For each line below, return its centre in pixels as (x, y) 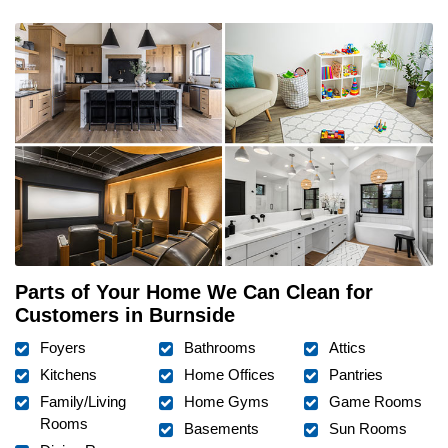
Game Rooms (375, 401)
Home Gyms (227, 401)
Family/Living (83, 401)
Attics (347, 347)
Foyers (63, 347)
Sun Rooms (367, 428)
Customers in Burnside (125, 314)
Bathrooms (220, 347)
